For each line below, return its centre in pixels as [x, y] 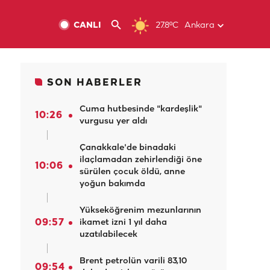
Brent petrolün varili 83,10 [133, 261]
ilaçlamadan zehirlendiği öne [141, 160]
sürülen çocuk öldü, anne [132, 172]
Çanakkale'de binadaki [128, 148]
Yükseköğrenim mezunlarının [140, 211]
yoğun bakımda [112, 184]
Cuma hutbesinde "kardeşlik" [141, 109]
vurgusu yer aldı [113, 121]
